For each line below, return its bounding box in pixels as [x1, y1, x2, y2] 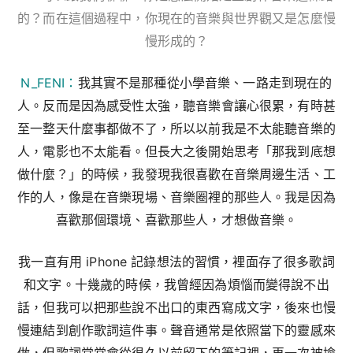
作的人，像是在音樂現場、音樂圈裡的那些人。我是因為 [17, 188, 336, 205]
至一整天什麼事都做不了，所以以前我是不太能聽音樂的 [17, 120, 336, 136]
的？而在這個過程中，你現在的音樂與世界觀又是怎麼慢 [17, 9, 336, 26]
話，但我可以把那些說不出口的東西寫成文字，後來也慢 [17, 299, 336, 315]
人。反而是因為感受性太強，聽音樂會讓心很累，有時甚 [17, 97, 336, 113]
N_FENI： [20, 74, 78, 91]
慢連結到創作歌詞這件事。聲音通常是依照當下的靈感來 [17, 321, 336, 338]
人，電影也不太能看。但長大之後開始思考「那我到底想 [17, 143, 336, 159]
